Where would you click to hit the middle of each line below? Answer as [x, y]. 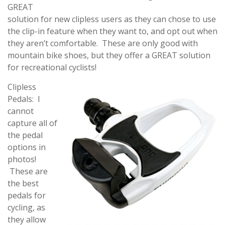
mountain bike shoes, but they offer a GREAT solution [109, 55]
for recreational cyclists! [52, 67]
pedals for [27, 195]
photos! [22, 159]
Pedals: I [24, 99]
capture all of [32, 123]
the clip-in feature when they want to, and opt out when [113, 31]
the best [23, 183]
